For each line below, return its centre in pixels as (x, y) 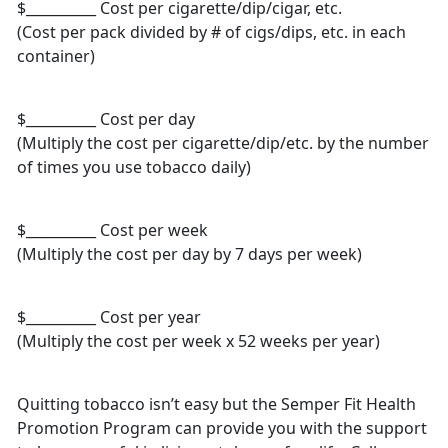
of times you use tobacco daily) (134, 167)
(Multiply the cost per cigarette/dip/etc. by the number (223, 143)
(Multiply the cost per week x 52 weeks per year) (198, 341)
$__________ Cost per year (109, 317)
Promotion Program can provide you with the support (222, 428)
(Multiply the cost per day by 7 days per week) (189, 254)
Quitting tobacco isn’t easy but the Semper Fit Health (216, 404)
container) (56, 56)
